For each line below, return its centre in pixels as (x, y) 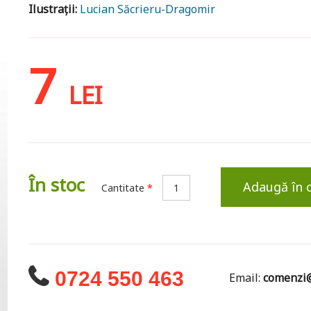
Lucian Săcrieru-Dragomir (147, 9)
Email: (246, 278)
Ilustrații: (54, 9)
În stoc (56, 185)
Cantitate (124, 188)
